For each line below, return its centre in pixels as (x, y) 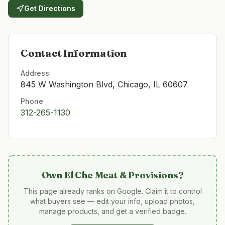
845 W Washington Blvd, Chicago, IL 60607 (104, 84)
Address (35, 73)
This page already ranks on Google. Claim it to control (113, 191)
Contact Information (74, 53)
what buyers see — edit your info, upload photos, (113, 201)
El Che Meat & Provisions (121, 175)
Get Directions (50, 8)
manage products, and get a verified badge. (113, 211)
